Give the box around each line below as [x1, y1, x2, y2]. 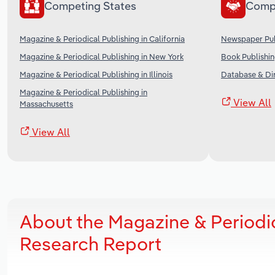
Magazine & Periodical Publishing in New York [20, 51, 184, 61]
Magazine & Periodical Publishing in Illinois [20, 69, 172, 79]
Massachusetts [20, 98, 73, 109]
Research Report [20, 231, 161, 255]
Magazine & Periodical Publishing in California [20, 33, 185, 44]
